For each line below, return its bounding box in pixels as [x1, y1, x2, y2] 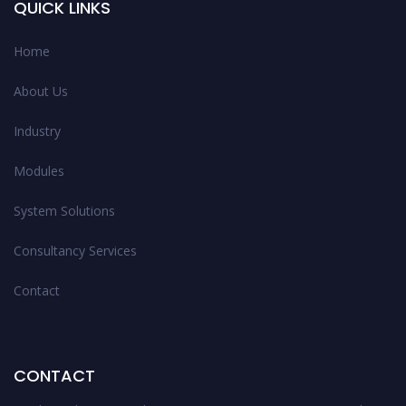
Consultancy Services [14, 241, 137, 259]
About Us [14, 82, 68, 100]
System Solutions [14, 201, 115, 219]
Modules [14, 161, 64, 179]
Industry [14, 121, 61, 140]
